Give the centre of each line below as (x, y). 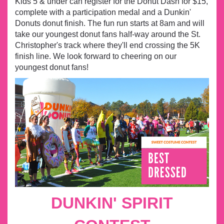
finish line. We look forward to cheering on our (96, 56)
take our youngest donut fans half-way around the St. (108, 34)
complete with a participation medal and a (89, 12)
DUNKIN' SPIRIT (112, 203)
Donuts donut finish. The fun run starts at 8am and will (110, 23)
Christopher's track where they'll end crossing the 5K (107, 45)
